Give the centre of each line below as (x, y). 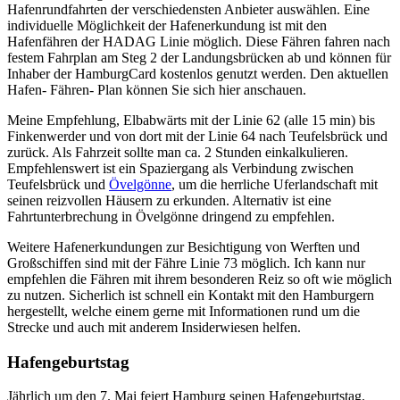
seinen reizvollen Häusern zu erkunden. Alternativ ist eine (169, 200)
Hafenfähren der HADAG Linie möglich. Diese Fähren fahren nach (199, 41)
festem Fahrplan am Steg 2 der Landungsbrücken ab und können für (199, 57)
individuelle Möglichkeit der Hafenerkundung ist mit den (167, 25)
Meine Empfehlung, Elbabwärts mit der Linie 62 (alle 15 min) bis (191, 120)
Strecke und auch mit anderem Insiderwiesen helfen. (154, 327)
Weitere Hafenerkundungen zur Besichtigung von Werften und (183, 246)
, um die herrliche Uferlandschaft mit (275, 184)
